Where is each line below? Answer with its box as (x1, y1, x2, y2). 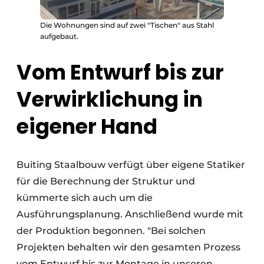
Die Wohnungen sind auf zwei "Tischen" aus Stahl (40, 20, 214, 29)
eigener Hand (16, 111, 157, 141)
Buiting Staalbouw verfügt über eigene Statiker (16, 159, 245, 170)
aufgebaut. (40, 31, 78, 41)
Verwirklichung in (16, 84, 203, 114)
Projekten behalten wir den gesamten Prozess (16, 241, 240, 253)
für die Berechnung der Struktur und (16, 175, 195, 187)
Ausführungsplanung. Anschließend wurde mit (16, 208, 243, 220)
